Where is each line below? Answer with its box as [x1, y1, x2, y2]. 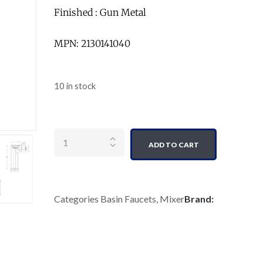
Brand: [184, 193, 214, 205]
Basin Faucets [100, 193, 156, 205]
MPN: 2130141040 [54, 37, 130, 49]
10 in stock [54, 80, 96, 92]
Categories [54, 193, 99, 205]
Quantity [54, 114, 94, 126]
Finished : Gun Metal [54, 6, 146, 19]
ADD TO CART [148, 140, 199, 149]
